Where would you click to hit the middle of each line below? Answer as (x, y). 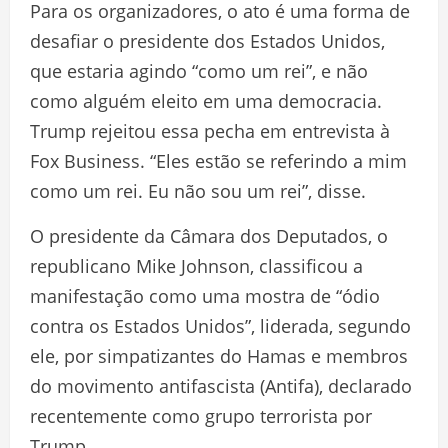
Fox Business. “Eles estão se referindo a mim (218, 161)
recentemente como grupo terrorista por (201, 416)
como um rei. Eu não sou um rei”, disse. (198, 191)
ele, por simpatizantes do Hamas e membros (219, 356)
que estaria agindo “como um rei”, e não (199, 71)
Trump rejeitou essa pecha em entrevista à (210, 131)
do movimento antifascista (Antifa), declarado (221, 386)
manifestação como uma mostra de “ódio (205, 296)
